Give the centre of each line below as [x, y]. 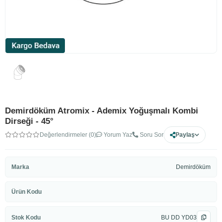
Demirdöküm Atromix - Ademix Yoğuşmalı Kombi [102, 111]
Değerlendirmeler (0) [68, 135]
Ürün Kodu [27, 192]
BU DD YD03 [179, 218]
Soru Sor [151, 135]
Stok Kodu [26, 218]
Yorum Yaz [117, 135]
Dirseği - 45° [29, 121]
